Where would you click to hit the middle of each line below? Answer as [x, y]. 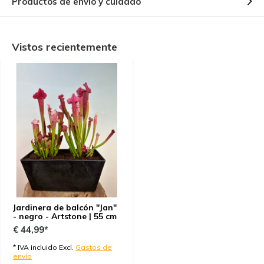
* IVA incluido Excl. [44, 247]
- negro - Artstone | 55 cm [65, 217]
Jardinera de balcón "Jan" [65, 208]
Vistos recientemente [65, 47]
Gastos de [94, 247]
